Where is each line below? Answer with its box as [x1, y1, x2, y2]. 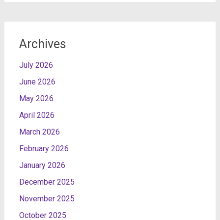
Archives [19, 37, 66, 51]
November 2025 [19, 194, 75, 203]
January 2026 [19, 161, 65, 170]
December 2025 [19, 177, 75, 187]
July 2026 [19, 60, 53, 70]
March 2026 [19, 127, 60, 137]
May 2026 [19, 94, 54, 103]
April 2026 [19, 110, 55, 120]
